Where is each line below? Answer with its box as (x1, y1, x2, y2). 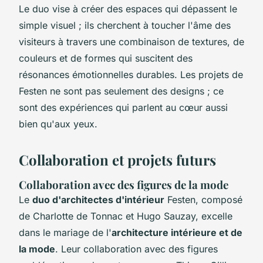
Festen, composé (164, 193, 242, 205)
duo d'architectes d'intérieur (32, 193, 164, 205)
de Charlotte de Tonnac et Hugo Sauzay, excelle (19, 210, 232, 222)
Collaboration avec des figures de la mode (19, 177, 228, 192)
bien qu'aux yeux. (19, 117, 97, 130)
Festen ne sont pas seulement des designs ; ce (19, 85, 224, 97)
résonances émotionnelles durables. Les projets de (19, 68, 243, 80)
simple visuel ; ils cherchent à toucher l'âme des (19, 19, 231, 31)
